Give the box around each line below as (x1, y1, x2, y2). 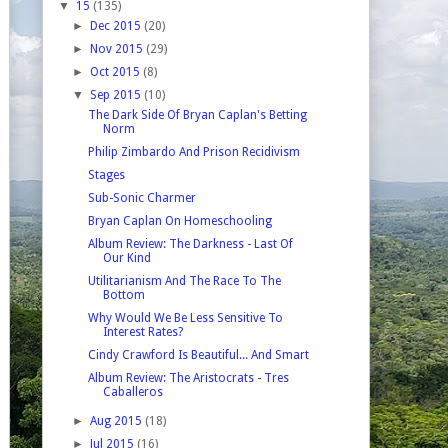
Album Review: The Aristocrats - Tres (87, 370, 289, 385)
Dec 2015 (90, 18, 145, 33)
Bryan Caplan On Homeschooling (87, 213, 272, 228)
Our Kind (102, 250, 151, 265)
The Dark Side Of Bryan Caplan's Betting (87, 107, 307, 122)
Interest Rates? (102, 324, 183, 339)
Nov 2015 (90, 41, 147, 56)
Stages (87, 167, 125, 182)
